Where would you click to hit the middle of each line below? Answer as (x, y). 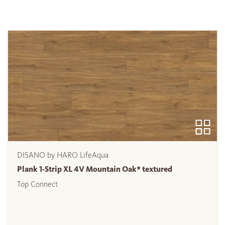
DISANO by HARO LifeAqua (63, 155)
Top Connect (37, 184)
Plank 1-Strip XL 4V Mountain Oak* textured (95, 169)
